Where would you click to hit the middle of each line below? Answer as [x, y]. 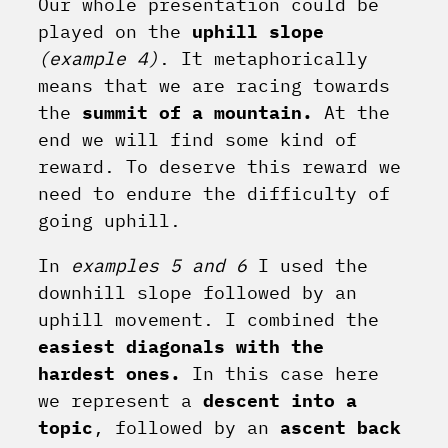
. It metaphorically [263, 59]
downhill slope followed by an [197, 293]
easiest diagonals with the [181, 347]
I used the [307, 266]
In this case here [280, 374]
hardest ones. [109, 374]
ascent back [340, 428]
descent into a [280, 401]
